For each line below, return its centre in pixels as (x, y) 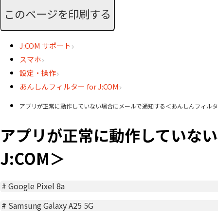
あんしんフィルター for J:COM (69, 87)
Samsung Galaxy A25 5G (51, 206)
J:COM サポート (45, 46)
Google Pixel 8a (37, 186)
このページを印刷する (57, 13)
